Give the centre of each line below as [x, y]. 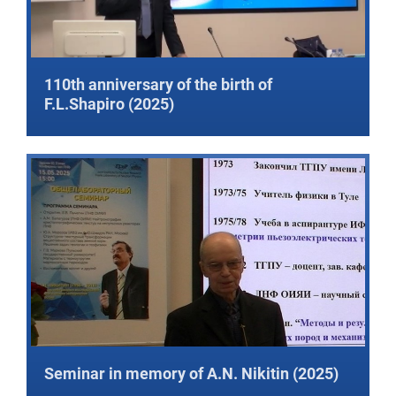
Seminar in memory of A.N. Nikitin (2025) [191, 373]
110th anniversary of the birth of [158, 85]
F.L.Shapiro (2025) [109, 104]
